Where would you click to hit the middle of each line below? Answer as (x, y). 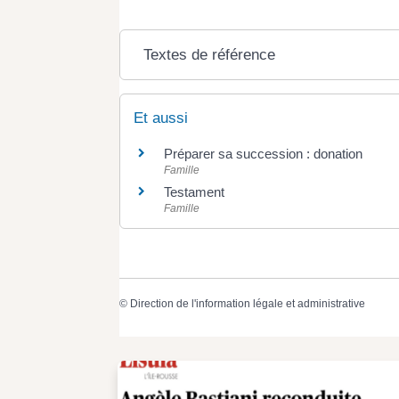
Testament (195, 191)
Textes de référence (210, 54)
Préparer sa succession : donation (264, 153)
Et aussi (161, 118)
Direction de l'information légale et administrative (248, 304)
